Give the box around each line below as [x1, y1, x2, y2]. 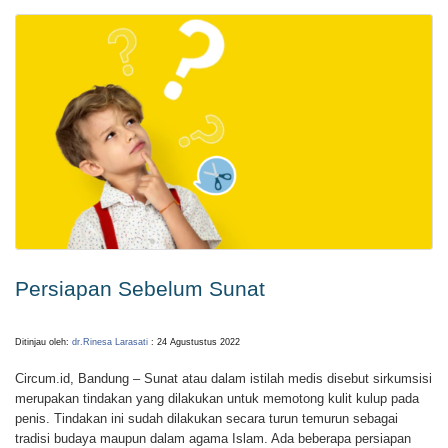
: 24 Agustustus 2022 [148, 336, 240, 347]
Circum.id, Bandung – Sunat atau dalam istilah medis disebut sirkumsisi [15, 371, 432, 387]
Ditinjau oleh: [15, 336, 72, 347]
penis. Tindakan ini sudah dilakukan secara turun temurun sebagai [15, 411, 398, 427]
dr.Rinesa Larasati [72, 336, 148, 347]
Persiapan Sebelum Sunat [15, 276, 265, 300]
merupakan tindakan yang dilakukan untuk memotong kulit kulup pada [15, 391, 419, 407]
